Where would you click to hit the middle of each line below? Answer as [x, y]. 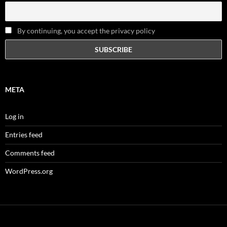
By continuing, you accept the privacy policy [85, 30]
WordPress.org [29, 171]
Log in [14, 117]
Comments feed [30, 153]
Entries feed [24, 135]
